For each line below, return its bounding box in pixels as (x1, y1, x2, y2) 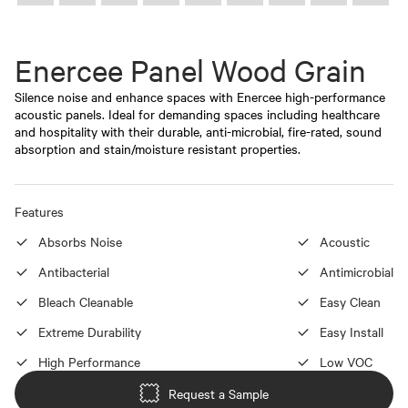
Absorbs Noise (38, 232, 122, 250)
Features (15, 202, 64, 220)
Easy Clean (320, 292, 381, 311)
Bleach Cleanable (38, 292, 133, 311)
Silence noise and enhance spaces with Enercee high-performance (15, 87, 385, 106)
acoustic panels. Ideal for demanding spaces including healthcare (15, 105, 380, 123)
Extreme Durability (38, 322, 141, 341)
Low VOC (320, 352, 372, 371)
